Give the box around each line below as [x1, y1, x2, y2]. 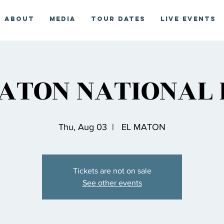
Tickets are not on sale [72, 166, 151, 175]
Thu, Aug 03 [58, 122, 107, 132]
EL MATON [119, 122, 165, 132]
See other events [82, 178, 142, 187]
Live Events [160, 15, 216, 22]
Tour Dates [91, 15, 145, 22]
